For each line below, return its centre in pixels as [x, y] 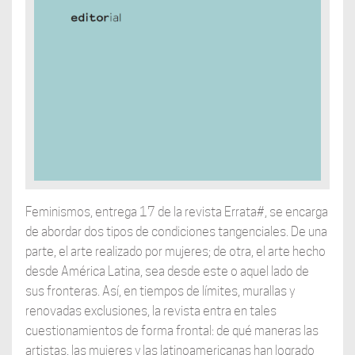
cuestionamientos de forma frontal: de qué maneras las [172, 331]
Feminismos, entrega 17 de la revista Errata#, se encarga [176, 212]
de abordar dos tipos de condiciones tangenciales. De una [176, 232]
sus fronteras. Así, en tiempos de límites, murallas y [160, 292]
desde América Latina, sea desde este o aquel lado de [167, 272]
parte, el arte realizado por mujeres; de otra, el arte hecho [175, 252]
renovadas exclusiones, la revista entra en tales [151, 311]
